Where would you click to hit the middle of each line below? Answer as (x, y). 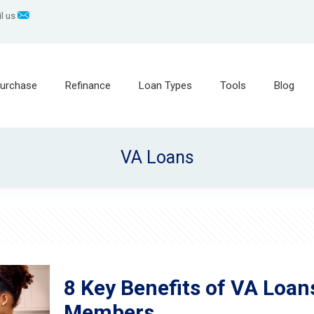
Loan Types (165, 85)
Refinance (88, 85)
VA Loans (157, 157)
